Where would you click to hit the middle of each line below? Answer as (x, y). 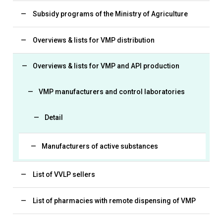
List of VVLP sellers (64, 174)
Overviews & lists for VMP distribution (93, 40)
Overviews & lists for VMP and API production (106, 66)
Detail (54, 118)
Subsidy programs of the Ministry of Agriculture (110, 14)
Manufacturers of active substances (100, 146)
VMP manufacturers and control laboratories (111, 92)
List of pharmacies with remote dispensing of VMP (114, 200)
